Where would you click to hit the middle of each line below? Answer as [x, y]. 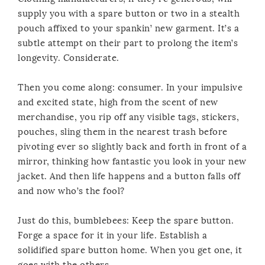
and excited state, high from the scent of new [118, 102]
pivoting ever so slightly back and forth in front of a [132, 146]
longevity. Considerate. [69, 58]
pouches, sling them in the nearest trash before [123, 132]
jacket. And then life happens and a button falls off [129, 176]
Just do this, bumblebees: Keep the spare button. [126, 220]
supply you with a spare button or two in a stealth [129, 13]
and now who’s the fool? [71, 191]
